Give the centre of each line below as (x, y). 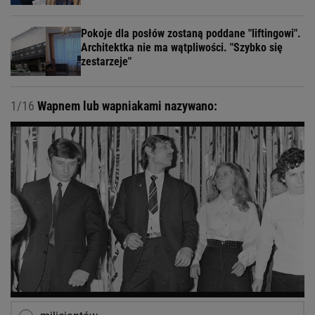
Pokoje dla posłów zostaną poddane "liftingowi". (191, 33)
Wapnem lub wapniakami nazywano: (126, 105)
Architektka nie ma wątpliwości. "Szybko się (182, 47)
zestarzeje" (106, 61)
